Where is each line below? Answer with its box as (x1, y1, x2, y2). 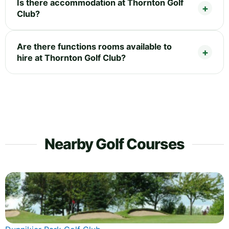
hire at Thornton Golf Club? (17, 52, 126, 63)
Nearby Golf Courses (44, 134, 185, 153)
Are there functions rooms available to (17, 41, 172, 52)
